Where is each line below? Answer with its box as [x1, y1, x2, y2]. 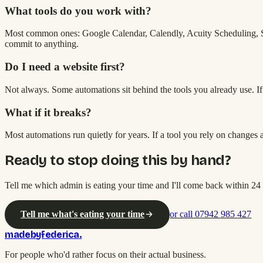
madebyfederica [5, 228, 79, 240]
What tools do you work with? [5, 4, 151, 17]
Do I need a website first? [5, 60, 125, 73]
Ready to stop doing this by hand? [5, 152, 231, 169]
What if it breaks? [5, 106, 92, 119]
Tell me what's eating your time [21, 209, 145, 220]
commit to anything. [5, 39, 79, 49]
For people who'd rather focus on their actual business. [5, 249, 206, 259]
